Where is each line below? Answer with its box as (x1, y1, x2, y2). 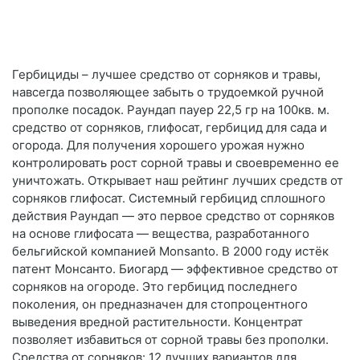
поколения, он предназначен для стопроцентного (12, 297, 308, 313)
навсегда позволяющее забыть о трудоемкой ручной (12, 84, 324, 100)
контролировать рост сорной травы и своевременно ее (12, 155, 339, 171)
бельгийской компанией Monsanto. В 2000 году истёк (12, 243, 329, 260)
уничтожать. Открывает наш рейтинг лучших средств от (12, 173, 343, 189)
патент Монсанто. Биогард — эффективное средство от (12, 261, 338, 277)
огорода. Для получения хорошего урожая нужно (12, 137, 305, 153)
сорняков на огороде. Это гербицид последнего (12, 279, 297, 295)
